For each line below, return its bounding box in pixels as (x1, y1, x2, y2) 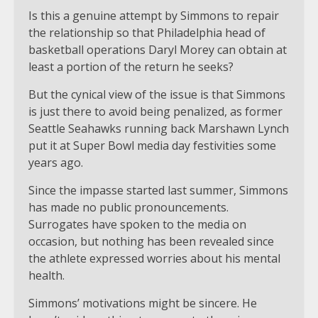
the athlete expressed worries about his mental (28, 250, 280, 266)
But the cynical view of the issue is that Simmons (28, 86, 285, 102)
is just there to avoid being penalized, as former (28, 103, 283, 119)
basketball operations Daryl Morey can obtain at (28, 41, 287, 57)
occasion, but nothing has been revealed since (28, 233, 274, 249)
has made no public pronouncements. (28, 199, 229, 215)
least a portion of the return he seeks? (28, 58, 234, 75)
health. (28, 267, 65, 283)
